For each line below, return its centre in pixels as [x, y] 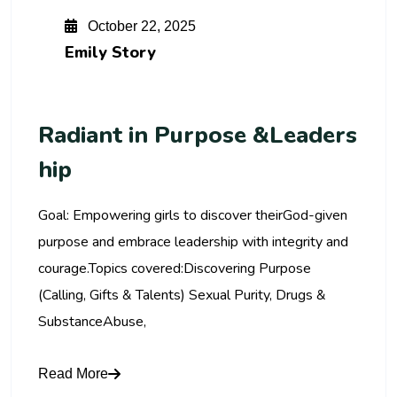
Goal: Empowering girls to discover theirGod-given [193, 215]
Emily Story [110, 52]
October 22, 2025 [140, 26]
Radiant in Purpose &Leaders [198, 135]
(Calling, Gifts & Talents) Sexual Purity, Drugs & [182, 295]
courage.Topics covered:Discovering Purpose [175, 269]
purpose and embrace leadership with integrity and [193, 242]
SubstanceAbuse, [92, 322]
